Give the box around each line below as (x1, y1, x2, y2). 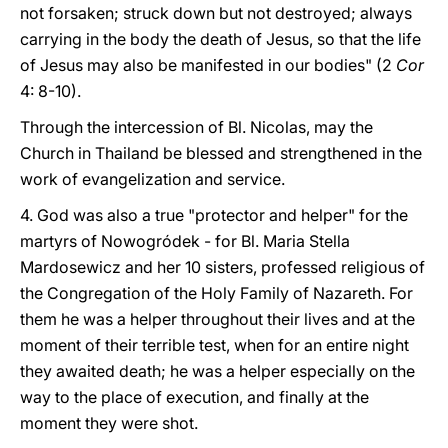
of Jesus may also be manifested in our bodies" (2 (20, 55, 396, 75)
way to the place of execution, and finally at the (20, 387, 369, 407)
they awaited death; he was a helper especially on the (20, 361, 415, 381)
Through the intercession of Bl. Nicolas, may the (20, 117, 373, 137)
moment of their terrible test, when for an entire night (20, 335, 409, 355)
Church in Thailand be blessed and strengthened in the (20, 143, 422, 163)
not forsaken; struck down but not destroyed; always (20, 3, 412, 23)
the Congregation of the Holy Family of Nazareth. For (20, 283, 413, 303)
